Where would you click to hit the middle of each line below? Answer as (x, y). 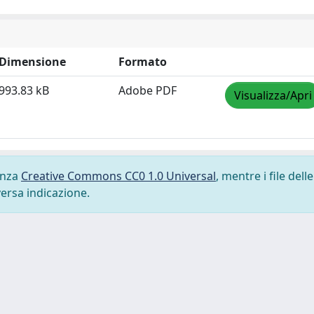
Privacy (31, 300)
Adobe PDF (148, 90)
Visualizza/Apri (273, 95)
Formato (143, 62)
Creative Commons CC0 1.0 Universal (118, 176)
